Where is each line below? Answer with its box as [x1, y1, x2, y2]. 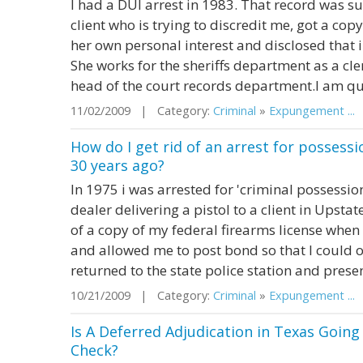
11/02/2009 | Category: [70, 103, 213, 118]
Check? [70, 340, 118, 360]
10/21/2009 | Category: [70, 288, 213, 303]
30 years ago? [70, 156, 164, 175]
